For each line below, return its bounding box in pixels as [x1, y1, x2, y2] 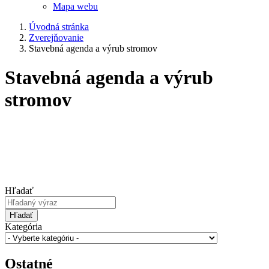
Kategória [5, 221, 42, 232]
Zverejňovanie [29, 32, 83, 43]
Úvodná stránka [29, 22, 89, 32]
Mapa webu [53, 1, 98, 11]
